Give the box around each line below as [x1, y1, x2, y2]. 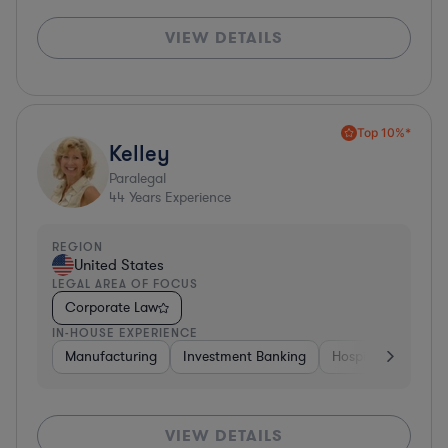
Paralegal [109, 168, 166, 188]
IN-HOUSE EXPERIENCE [52, 324, 198, 340]
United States [74, 254, 164, 275]
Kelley [109, 138, 170, 166]
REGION [52, 238, 103, 254]
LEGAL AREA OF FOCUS [52, 275, 198, 291]
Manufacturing [65, 346, 157, 366]
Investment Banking [183, 346, 306, 366]
